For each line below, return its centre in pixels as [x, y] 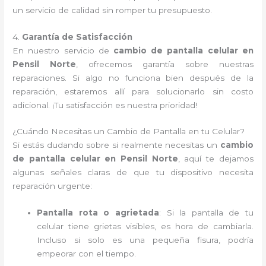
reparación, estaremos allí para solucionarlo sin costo [133, 91]
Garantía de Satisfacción [77, 37]
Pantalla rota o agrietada [98, 213]
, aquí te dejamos [216, 159]
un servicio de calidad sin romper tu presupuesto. [113, 10]
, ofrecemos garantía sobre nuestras [165, 64]
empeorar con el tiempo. [87, 254]
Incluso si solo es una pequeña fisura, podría [145, 240]
